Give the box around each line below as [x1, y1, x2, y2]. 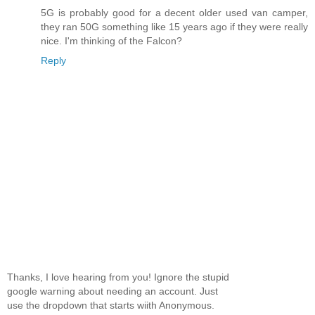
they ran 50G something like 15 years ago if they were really [41, 20, 308, 32]
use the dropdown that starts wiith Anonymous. [7, 299, 214, 311]
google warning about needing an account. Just [7, 285, 218, 297]
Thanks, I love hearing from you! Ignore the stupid [7, 271, 229, 283]
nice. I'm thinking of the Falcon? [41, 34, 182, 46]
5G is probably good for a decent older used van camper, [41, 6, 308, 18]
